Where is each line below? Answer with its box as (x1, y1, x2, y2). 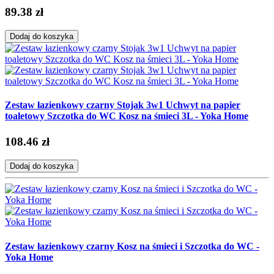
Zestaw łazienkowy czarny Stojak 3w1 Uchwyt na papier (5, 100, 240, 111)
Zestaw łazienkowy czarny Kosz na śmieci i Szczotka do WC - (5, 240, 259, 251)
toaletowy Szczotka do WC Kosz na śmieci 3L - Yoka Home (5, 111, 248, 122)
